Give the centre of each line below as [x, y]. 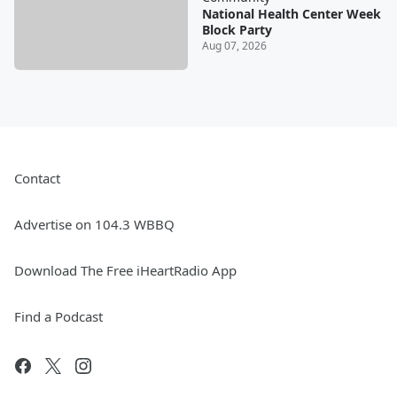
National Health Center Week [291, 14]
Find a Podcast [58, 316]
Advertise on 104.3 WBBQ [94, 224]
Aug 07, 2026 [234, 46]
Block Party [237, 30]
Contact [37, 178]
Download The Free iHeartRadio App [125, 270]
